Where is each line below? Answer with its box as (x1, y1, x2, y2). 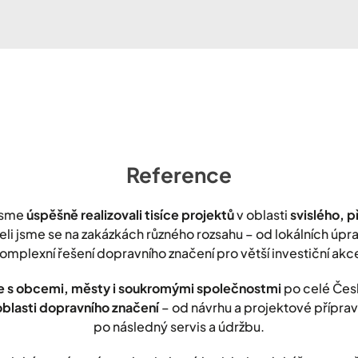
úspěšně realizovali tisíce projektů (26, 205, 234, 223)
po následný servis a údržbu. (93, 317, 265, 335)
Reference (126, 161, 232, 188)
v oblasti (234, 205, 290, 223)
